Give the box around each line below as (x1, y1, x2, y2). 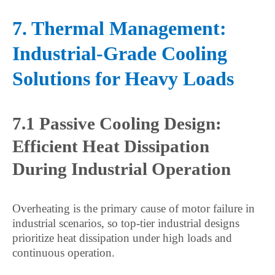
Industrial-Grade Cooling (12, 42, 227, 64)
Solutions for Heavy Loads (12, 68, 234, 90)
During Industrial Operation (12, 159, 231, 179)
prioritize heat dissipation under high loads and (12, 231, 232, 244)
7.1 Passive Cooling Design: (12, 114, 222, 133)
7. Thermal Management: (12, 17, 227, 39)
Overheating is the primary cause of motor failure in (12, 202, 255, 215)
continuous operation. (12, 246, 115, 259)
